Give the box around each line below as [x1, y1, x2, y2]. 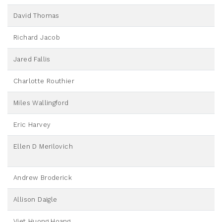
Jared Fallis [13, 55, 51, 63]
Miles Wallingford [13, 99, 69, 107]
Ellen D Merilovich [13, 143, 73, 151]
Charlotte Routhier [13, 77, 75, 85]
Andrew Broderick [13, 174, 72, 182]
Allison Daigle [13, 196, 57, 204]
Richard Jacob [13, 34, 60, 42]
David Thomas [13, 12, 59, 20]
